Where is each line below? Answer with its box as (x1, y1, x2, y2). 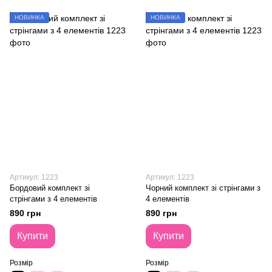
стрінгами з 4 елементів (10, 194, 97, 203)
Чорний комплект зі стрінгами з (146, 183, 260, 192)
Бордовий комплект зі (10, 183, 90, 192)
